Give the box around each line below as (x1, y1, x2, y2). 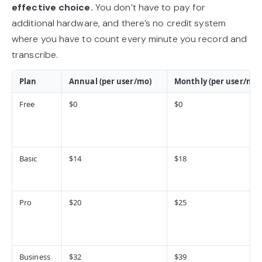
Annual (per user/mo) (69, 75, 151, 87)
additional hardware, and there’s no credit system (12, 16, 226, 29)
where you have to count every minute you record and (12, 32, 247, 45)
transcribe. (12, 48, 61, 61)
